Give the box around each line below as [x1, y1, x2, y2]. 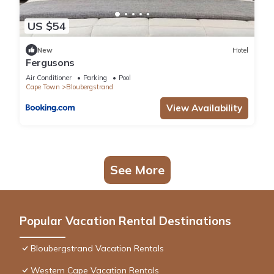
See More [109, 162, 165, 178]
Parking [83, 73, 107, 83]
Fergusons [26, 56, 75, 69]
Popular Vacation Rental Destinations [20, 213, 231, 229]
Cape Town [26, 83, 60, 92]
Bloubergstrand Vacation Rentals [31, 243, 164, 254]
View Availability [166, 102, 242, 114]
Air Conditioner [26, 73, 72, 83]
